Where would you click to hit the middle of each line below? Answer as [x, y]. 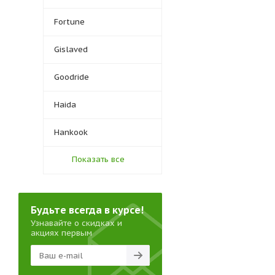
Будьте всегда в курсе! [87, 210]
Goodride [72, 77]
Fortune [69, 22]
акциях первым [61, 233]
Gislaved [71, 49]
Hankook [71, 132]
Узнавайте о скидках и [76, 223]
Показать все [98, 159]
